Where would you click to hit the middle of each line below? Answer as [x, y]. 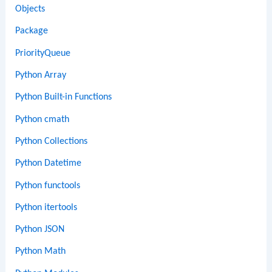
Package [32, 31]
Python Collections [52, 141]
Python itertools [46, 207]
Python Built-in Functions [64, 97]
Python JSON [40, 230]
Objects [30, 9]
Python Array [41, 76]
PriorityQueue [43, 53]
